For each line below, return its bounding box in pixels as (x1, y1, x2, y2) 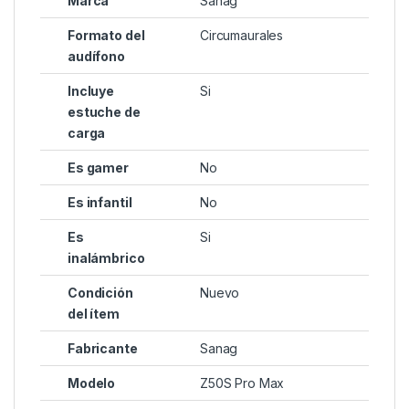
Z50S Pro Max (200, 375, 285, 392)
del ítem (68, 306, 120, 322)
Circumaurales (200, 27, 284, 44)
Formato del (68, 27, 145, 44)
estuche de (68, 104, 141, 121)
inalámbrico (68, 250, 145, 267)
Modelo (68, 375, 116, 392)
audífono (68, 48, 125, 65)
